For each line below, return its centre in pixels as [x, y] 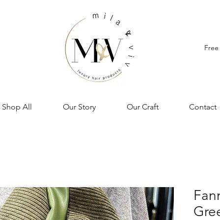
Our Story [79, 107]
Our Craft [142, 107]
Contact [203, 107]
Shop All [17, 107]
